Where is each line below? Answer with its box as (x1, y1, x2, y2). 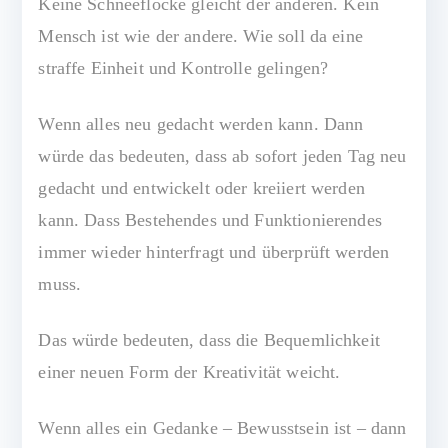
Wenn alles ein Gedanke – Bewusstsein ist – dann (38, 417, 407, 438)
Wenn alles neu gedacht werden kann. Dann (38, 113, 364, 134)
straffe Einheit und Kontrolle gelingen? (38, 57, 329, 78)
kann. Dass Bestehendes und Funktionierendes (38, 209, 382, 230)
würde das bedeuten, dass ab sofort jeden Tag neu (38, 145, 407, 166)
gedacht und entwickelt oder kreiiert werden (38, 177, 365, 198)
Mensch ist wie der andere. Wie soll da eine (38, 25, 363, 46)
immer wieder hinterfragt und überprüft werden (38, 241, 390, 262)
